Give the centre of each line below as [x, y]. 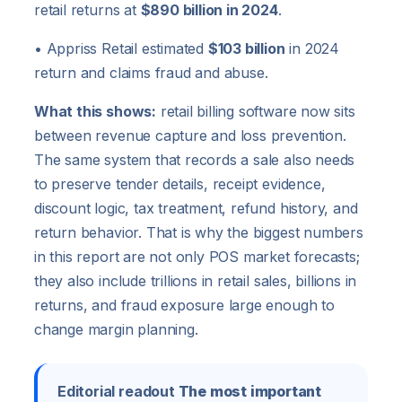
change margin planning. [116, 330]
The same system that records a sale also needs [195, 160]
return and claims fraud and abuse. [151, 73]
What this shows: [95, 112]
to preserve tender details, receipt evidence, [180, 184]
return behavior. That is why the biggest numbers [199, 233]
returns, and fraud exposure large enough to [184, 306]
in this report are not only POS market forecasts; [197, 257]
